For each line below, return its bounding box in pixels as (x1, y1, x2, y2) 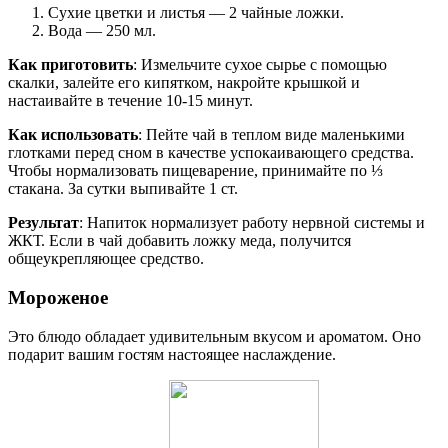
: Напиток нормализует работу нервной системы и (79, 214, 425, 232)
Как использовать (8, 126, 138, 144)
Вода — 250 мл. (48, 22, 156, 40)
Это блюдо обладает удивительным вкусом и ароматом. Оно (8, 327, 421, 345)
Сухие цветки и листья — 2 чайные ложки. (48, 4, 344, 22)
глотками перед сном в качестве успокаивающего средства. (8, 144, 414, 162)
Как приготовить (8, 56, 133, 74)
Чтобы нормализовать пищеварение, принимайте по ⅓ (8, 162, 383, 180)
